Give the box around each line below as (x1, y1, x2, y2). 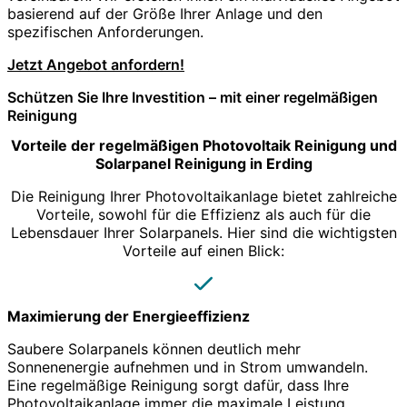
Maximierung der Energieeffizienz (7, 307, 250, 326)
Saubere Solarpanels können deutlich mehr (7, 340, 301, 359)
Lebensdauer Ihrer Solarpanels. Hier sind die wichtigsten (10, 223, 397, 243)
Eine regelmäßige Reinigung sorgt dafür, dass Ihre (7, 376, 349, 395)
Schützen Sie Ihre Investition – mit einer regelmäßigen (7, 87, 378, 106)
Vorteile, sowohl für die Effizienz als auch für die (36, 205, 371, 224)
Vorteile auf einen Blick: (123, 242, 284, 261)
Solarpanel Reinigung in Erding (94, 154, 313, 174)
